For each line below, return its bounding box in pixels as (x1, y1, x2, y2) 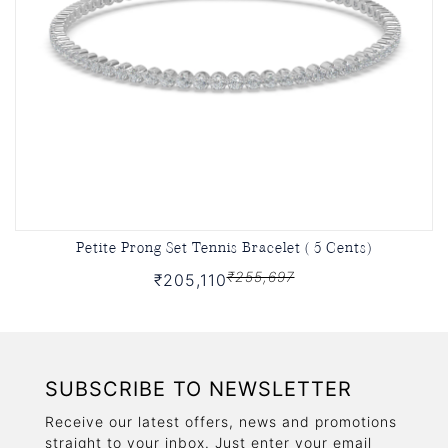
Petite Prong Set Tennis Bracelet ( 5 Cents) (76, 235, 372, 256)
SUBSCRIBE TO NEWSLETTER (45, 376, 352, 401)
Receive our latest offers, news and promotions (45, 412, 397, 430)
